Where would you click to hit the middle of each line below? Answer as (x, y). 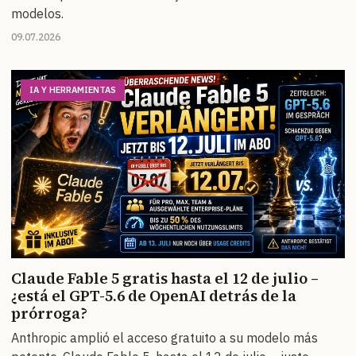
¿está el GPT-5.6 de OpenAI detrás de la (154, 295)
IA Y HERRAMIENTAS (73, 90)
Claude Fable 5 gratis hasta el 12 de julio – (165, 278)
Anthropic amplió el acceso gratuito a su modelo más (164, 337)
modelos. (37, 14)
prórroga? (49, 313)
